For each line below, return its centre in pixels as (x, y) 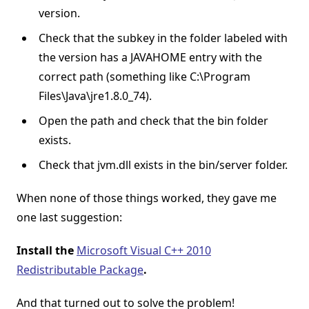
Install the (47, 251)
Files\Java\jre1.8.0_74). (95, 96)
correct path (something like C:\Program (144, 77)
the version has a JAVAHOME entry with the (150, 58)
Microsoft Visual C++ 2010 (144, 251)
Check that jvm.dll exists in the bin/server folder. (163, 165)
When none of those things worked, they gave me (147, 198)
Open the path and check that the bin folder (153, 121)
